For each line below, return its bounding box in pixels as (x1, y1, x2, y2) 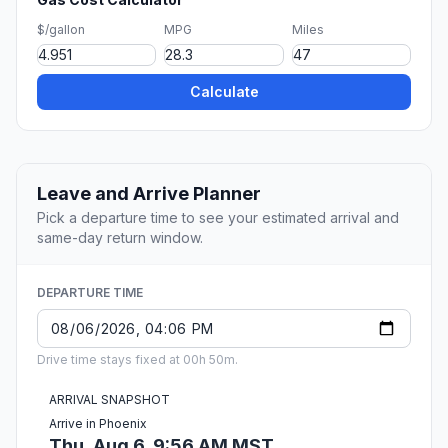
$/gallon (37, 22, 85, 38)
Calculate (189, 83, 259, 101)
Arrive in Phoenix (49, 416, 147, 432)
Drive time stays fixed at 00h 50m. (37, 352, 238, 368)
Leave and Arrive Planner (37, 183, 261, 205)
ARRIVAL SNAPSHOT (49, 392, 170, 408)
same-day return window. (37, 229, 203, 247)
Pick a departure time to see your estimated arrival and (37, 209, 399, 227)
